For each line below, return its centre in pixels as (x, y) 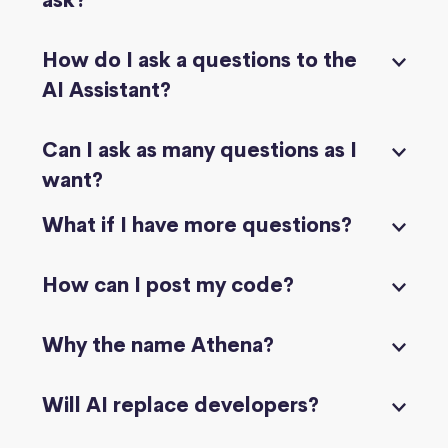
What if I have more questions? (197, 225)
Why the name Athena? (158, 345)
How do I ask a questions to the (199, 60)
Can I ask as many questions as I (199, 150)
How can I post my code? (168, 285)
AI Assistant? (106, 90)
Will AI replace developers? (180, 405)
